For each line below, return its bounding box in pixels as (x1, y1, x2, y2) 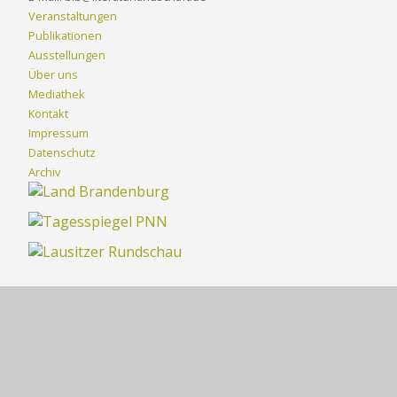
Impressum (28, 125, 89, 141)
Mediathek (28, 86, 85, 102)
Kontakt (28, 105, 68, 121)
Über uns (28, 66, 78, 82)
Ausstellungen (28, 47, 105, 63)
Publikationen (28, 27, 102, 43)
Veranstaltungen (28, 8, 117, 24)
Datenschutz (28, 144, 96, 160)
